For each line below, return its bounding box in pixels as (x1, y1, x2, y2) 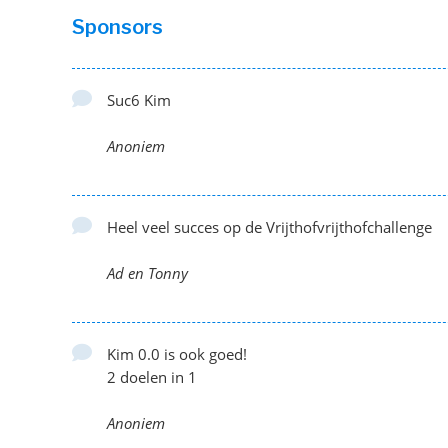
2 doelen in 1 (107, 366, 197, 387)
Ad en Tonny (107, 262, 188, 283)
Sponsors (72, 14, 163, 39)
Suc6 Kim (107, 89, 171, 110)
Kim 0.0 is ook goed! (107, 343, 247, 364)
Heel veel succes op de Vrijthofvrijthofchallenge (107, 216, 432, 237)
